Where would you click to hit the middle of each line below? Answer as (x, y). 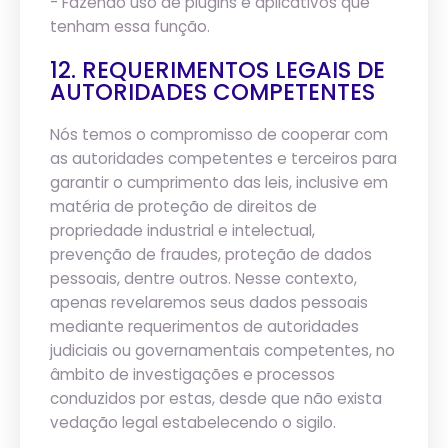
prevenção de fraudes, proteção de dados (211, 254)
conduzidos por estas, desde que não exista (216, 398)
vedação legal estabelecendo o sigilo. (193, 422)
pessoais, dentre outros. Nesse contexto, (203, 278)
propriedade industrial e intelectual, (182, 230)
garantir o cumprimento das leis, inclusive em (219, 182)
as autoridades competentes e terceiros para (223, 158)
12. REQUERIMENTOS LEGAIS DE (217, 70)
